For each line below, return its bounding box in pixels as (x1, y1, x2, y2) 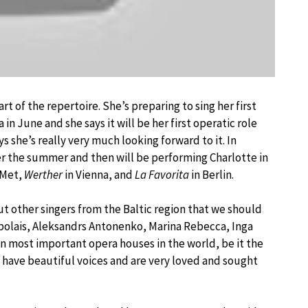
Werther (24, 166, 63, 182)
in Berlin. (189, 166, 234, 182)
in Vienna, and (63, 166, 135, 182)
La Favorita (135, 166, 189, 182)
